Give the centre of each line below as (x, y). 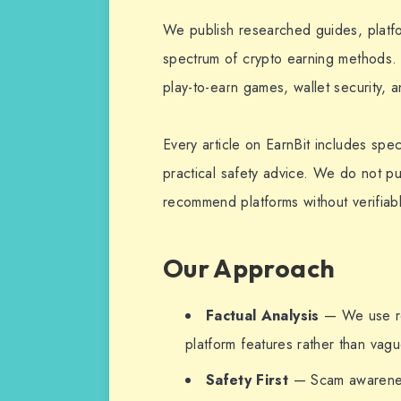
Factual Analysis (263, 315)
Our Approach (249, 269)
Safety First (247, 380)
